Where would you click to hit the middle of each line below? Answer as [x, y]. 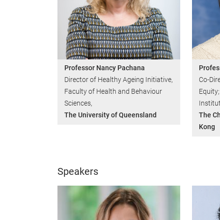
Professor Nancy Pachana [105, 68]
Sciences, [78, 103]
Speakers [78, 171]
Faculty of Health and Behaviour [113, 91]
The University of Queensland [110, 115]
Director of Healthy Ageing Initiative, [119, 79]
